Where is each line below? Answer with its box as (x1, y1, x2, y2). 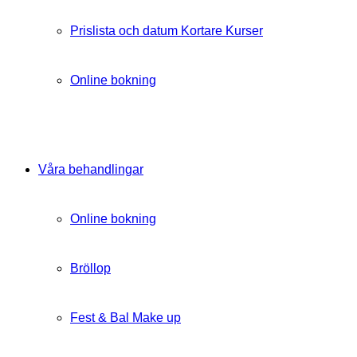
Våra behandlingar (38, 163, 143, 176)
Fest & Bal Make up (70, 311, 181, 324)
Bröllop (70, 261, 111, 275)
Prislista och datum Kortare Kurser (70, 24, 263, 37)
